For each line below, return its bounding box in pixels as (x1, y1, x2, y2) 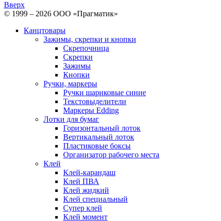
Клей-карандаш (63, 168, 115, 177)
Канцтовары (24, 26, 66, 35)
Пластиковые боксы (63, 142, 131, 150)
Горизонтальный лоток (63, 124, 141, 133)
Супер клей (63, 204, 102, 213)
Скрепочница (63, 44, 109, 53)
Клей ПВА (63, 177, 99, 186)
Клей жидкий (63, 186, 109, 195)
